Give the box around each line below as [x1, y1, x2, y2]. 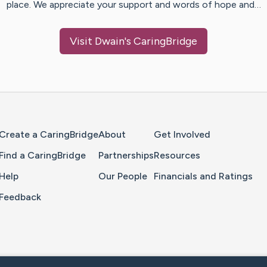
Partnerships [98, 150, 154, 162]
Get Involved [154, 129, 210, 141]
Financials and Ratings [154, 170, 253, 182]
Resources [154, 150, 200, 162]
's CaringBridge [125, 35, 197, 48]
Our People [98, 170, 147, 182]
